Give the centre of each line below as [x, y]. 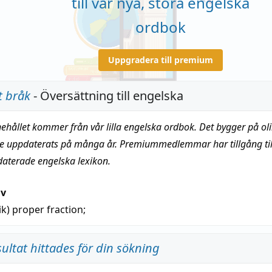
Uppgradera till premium [160, 60]
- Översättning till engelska [107, 95]
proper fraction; [49, 209]
